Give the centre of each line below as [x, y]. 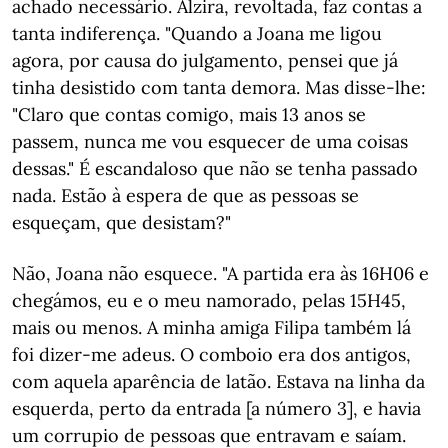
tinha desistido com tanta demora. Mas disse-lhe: [219, 87]
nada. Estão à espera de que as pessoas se [185, 195]
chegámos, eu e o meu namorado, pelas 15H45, [209, 300]
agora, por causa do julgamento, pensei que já [205, 60]
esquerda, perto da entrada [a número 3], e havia [216, 408]
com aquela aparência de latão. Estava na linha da [218, 381]
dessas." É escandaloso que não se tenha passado [215, 168]
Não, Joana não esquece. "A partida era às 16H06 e [220, 273]
